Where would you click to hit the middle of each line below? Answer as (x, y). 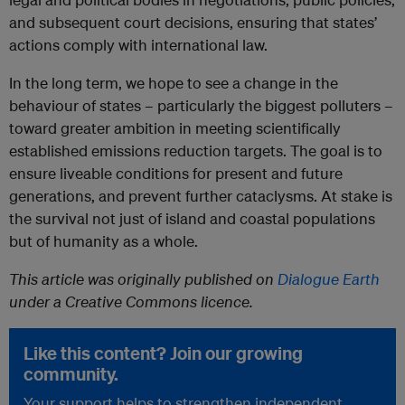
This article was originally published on (143, 279)
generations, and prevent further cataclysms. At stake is (201, 196)
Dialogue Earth (329, 279)
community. (71, 374)
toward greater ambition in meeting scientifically (175, 128)
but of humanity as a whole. (104, 241)
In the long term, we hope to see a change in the (174, 83)
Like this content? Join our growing (163, 353)
